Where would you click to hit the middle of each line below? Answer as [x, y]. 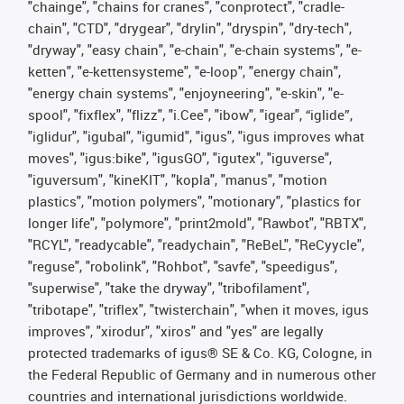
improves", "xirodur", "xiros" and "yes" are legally [176, 331]
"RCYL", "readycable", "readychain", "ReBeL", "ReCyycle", [196, 244]
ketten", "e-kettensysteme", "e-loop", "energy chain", [184, 71]
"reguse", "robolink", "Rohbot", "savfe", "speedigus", [183, 266]
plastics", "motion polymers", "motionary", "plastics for [194, 201]
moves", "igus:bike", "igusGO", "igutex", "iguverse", [180, 158]
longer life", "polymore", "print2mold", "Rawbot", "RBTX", [197, 223]
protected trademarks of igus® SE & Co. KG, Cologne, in [200, 353]
